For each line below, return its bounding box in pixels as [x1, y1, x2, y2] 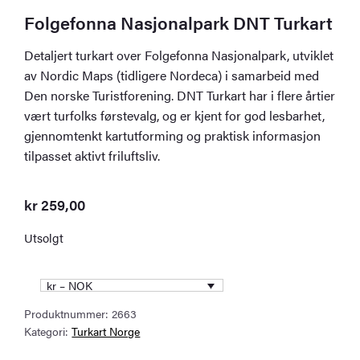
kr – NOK [47, 277, 93, 294]
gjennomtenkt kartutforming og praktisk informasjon [24, 126, 321, 145]
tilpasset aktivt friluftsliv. [24, 146, 161, 166]
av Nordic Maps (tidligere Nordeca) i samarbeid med [24, 66, 320, 85]
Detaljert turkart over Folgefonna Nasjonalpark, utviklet [24, 46, 334, 65]
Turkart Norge [72, 323, 141, 340]
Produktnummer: [24, 305, 112, 322]
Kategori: [24, 323, 72, 340]
